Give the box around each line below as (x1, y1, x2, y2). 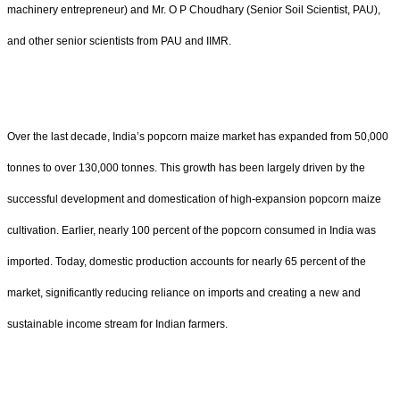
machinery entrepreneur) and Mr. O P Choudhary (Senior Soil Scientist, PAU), (7, 4, 380, 17)
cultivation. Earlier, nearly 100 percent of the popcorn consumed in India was (7, 223, 376, 237)
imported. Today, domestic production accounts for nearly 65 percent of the (7, 254, 366, 268)
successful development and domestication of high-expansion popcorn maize (7, 192, 381, 205)
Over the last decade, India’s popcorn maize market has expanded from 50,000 (7, 129, 388, 143)
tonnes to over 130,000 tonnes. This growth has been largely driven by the (7, 161, 365, 174)
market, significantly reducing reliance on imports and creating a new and (7, 286, 361, 299)
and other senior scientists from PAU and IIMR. (7, 35, 231, 48)
